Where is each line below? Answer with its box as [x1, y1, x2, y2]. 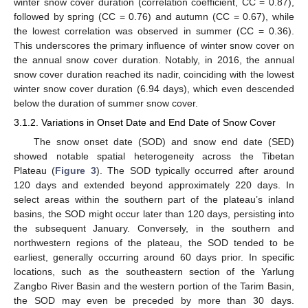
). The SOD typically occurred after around [96, 164, 294, 176]
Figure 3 [55, 164, 96, 176]
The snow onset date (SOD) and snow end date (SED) [33, 135, 294, 147]
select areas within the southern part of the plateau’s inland [14, 193, 294, 205]
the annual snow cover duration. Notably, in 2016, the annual [14, 54, 294, 66]
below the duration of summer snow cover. [14, 98, 198, 109]
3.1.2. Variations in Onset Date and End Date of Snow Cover [14, 117, 276, 129]
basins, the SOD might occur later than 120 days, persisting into [14, 208, 294, 219]
